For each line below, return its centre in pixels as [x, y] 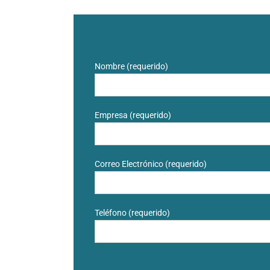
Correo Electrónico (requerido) [151, 164]
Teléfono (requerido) [132, 213]
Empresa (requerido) [133, 115]
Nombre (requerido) [131, 67]
